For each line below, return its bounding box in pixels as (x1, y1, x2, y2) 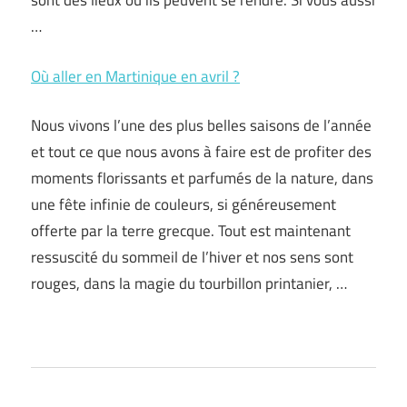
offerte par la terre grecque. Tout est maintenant (31, 219, 351, 243)
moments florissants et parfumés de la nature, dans (31, 166, 373, 191)
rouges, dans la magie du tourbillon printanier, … (31, 272, 347, 296)
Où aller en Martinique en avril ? (31, 64, 240, 88)
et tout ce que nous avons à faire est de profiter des (31, 140, 372, 164)
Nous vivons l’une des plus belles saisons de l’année (31, 114, 372, 138)
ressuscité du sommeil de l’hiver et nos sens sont (31, 245, 353, 270)
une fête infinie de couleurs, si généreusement (31, 193, 336, 217)
